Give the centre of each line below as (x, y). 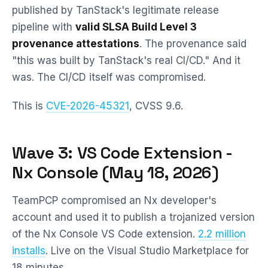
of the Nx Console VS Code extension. (105, 234)
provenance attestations (76, 44)
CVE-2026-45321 (88, 106)
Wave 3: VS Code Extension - (122, 153)
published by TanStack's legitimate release (115, 10)
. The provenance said (193, 44)
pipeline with (44, 27)
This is (29, 106)
